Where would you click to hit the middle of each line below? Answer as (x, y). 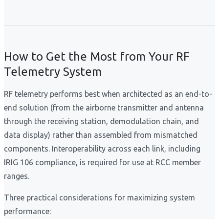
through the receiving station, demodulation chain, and (101, 121)
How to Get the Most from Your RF (97, 57)
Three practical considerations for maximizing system (99, 198)
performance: (27, 211)
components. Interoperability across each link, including (102, 149)
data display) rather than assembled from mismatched (101, 135)
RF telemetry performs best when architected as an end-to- (108, 94)
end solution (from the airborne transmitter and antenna (104, 108)
